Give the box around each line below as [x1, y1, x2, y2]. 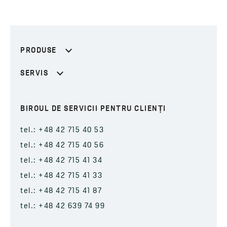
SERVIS [20, 69, 51, 78]
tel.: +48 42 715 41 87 [20, 187, 102, 196]
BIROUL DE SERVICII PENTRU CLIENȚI [20, 105, 166, 113]
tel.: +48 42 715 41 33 [20, 172, 102, 180]
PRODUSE [20, 47, 59, 55]
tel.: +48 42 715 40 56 [20, 142, 104, 150]
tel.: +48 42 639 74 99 [20, 203, 105, 211]
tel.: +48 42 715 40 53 [20, 127, 104, 135]
